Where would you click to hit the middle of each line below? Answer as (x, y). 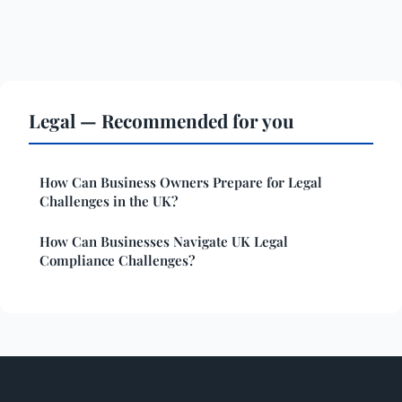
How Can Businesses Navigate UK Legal (164, 242)
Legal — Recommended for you (162, 121)
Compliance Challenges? (117, 261)
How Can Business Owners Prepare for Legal (181, 183)
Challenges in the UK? (109, 201)
